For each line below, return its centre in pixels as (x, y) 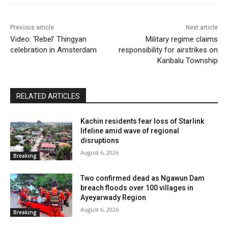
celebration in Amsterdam (53, 50)
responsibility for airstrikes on (168, 50)
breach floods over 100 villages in (137, 188)
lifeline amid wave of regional (130, 131)
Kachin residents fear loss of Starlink (142, 121)
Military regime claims (181, 39)
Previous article (32, 28)
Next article (202, 28)
